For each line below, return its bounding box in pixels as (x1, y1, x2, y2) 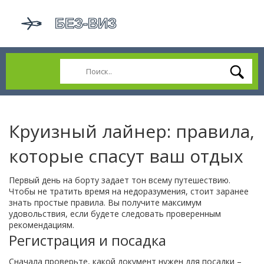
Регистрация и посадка (9, 230, 166, 250)
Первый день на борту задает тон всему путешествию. (9, 174, 230, 186)
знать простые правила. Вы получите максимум (9, 197, 202, 208)
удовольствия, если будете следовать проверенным (9, 208, 221, 219)
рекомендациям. (9, 219, 74, 230)
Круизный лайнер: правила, (9, 119, 255, 143)
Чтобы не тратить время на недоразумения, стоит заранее (9, 186, 249, 197)
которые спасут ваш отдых (9, 144, 243, 168)
